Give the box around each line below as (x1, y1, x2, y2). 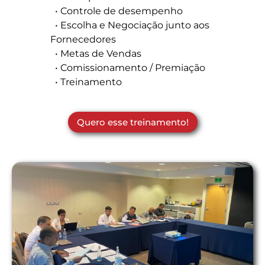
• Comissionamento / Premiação (50, 62, 205, 74)
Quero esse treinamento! (76, 116, 189, 128)
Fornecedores (50, 34, 116, 46)
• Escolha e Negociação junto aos (50, 20, 209, 31)
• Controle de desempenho (50, 5, 183, 17)
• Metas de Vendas (50, 48, 141, 60)
